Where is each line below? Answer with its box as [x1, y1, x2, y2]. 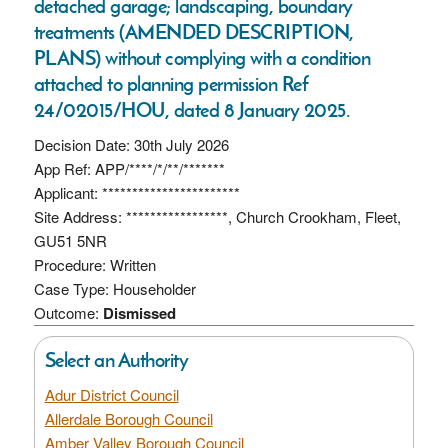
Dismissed [102, 301, 176, 324]
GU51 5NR [33, 229, 107, 251]
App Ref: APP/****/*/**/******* [33, 157, 225, 179]
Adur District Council [44, 383, 179, 405]
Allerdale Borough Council [44, 407, 213, 429]
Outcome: [33, 301, 103, 323]
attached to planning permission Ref [33, 70, 309, 97]
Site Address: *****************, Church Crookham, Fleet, [33, 205, 401, 227]
